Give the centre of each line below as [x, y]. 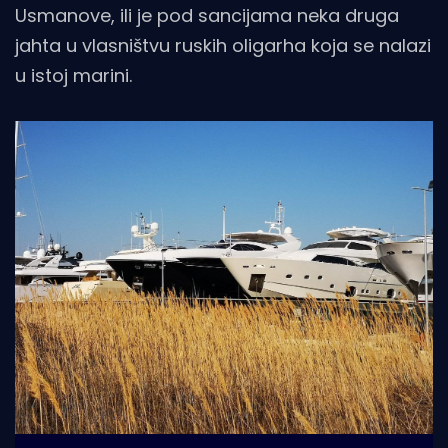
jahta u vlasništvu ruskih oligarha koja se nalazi [223, 45]
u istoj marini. [73, 75]
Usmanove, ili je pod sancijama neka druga [207, 15]
